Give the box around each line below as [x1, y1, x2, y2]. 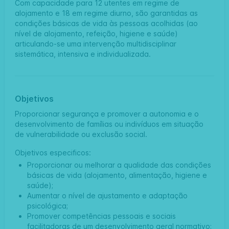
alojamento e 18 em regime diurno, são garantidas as [15, 8, 198, 17]
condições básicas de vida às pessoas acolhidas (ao [15, 18, 198, 28]
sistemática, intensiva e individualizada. [15, 49, 151, 58]
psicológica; [27, 201, 68, 210]
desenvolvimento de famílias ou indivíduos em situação [15, 119, 203, 128]
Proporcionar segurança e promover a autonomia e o [15, 109, 199, 118]
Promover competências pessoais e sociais [27, 211, 176, 220]
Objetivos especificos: [15, 148, 91, 157]
